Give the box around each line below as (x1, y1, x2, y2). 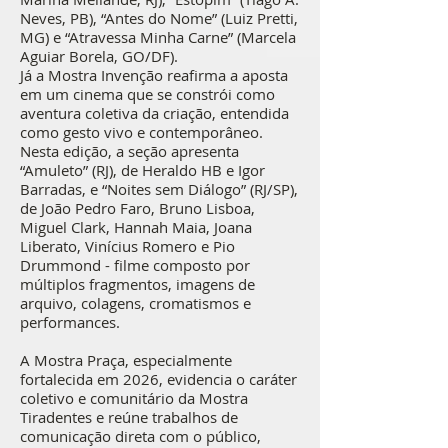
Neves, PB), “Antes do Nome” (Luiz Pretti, (20, 8, 298, 28)
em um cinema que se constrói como (20, 84, 275, 104)
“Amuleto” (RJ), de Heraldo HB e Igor (20, 160, 265, 180)
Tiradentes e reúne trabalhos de (20, 407, 238, 427)
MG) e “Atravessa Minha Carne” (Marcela (20, 27, 296, 47)
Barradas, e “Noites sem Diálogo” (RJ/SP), (20, 179, 298, 199)
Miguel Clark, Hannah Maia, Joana (20, 217, 252, 237)
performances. (20, 312, 120, 332)
